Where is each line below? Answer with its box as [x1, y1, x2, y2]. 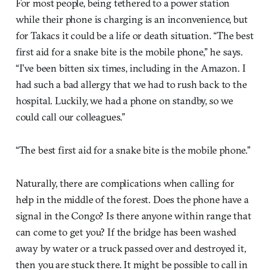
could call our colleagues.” [15, 110, 126, 124]
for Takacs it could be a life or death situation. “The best [15, 29, 254, 42]
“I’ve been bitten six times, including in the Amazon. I [15, 61, 246, 75]
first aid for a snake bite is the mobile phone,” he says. [15, 45, 243, 58]
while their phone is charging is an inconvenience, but [15, 13, 248, 26]
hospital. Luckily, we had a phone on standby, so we [15, 94, 234, 107]
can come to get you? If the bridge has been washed [15, 225, 237, 239]
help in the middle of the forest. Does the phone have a [15, 193, 249, 206]
